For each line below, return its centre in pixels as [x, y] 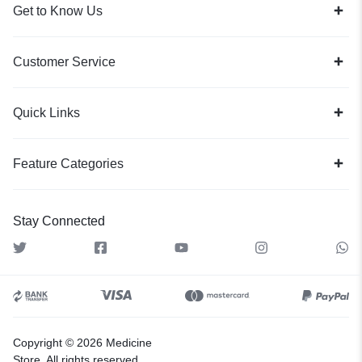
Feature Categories [68, 163]
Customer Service [64, 61]
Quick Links [46, 112]
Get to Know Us [58, 11]
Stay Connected [59, 221]
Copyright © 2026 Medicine [82, 342]
